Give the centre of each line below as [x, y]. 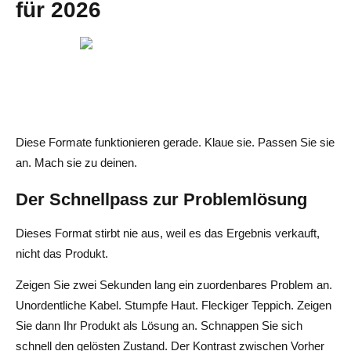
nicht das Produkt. [62, 253]
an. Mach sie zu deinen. [76, 162]
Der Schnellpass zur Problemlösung [161, 199]
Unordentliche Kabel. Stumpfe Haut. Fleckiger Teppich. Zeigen [174, 305]
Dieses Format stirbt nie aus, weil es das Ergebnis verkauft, [168, 233]
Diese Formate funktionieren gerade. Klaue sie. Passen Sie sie [175, 142]
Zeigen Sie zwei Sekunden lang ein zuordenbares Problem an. [174, 284]
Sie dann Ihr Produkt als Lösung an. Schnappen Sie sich [159, 325]
